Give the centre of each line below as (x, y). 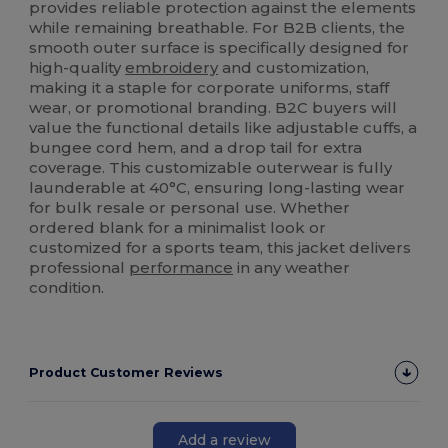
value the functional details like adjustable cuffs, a (223, 128)
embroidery (172, 68)
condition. (67, 288)
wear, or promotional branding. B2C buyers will (213, 108)
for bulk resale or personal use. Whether (190, 208)
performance (181, 268)
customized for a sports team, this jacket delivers (220, 248)
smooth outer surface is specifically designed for (219, 48)
